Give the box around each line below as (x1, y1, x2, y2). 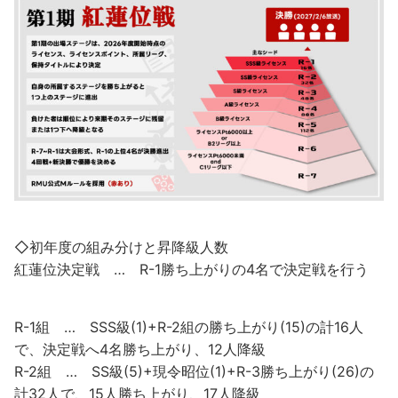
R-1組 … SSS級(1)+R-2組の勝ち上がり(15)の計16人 (14, 318, 363, 337)
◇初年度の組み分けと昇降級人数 (14, 238, 228, 257)
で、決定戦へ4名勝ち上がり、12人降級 (14, 340, 266, 359)
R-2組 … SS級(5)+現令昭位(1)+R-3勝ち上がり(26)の (14, 362, 374, 381)
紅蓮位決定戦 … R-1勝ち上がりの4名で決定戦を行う (14, 260, 369, 279)
